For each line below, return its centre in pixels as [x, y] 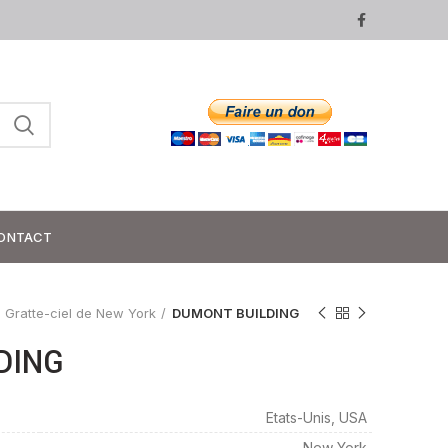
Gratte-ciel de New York [80, 313]
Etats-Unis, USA [316, 417]
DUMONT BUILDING [235, 313]
